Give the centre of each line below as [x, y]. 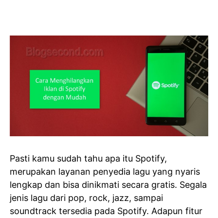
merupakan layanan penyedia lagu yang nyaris [105, 171]
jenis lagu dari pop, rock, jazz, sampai [86, 198]
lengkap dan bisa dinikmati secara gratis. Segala [108, 184]
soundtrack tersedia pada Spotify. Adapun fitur [106, 211]
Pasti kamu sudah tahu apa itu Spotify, [88, 158]
